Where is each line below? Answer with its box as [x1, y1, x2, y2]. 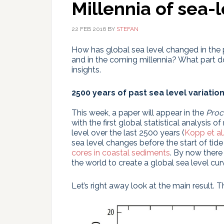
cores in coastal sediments [71, 148, 170, 157]
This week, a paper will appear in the [71, 108, 206, 117]
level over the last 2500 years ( [71, 128, 184, 137]
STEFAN [116, 25, 138, 32]
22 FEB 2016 [71, 25, 106, 32]
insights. [71, 65, 101, 74]
